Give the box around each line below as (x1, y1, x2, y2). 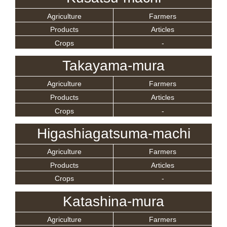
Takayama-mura (62, 58, 165, 74)
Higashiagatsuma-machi (36, 125, 191, 141)
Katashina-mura (63, 193, 164, 209)
